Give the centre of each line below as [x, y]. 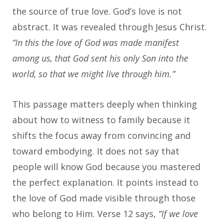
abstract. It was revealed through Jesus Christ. [109, 27]
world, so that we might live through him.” [94, 74]
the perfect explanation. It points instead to [105, 183]
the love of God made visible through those [104, 198]
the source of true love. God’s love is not [97, 11]
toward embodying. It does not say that [96, 151]
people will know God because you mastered [106, 167]
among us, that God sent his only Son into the [100, 58]
